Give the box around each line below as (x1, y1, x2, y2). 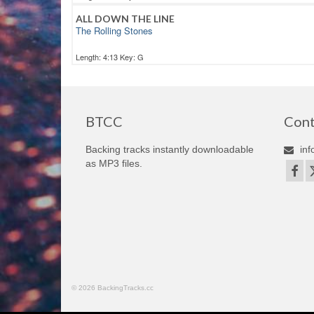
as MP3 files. (86, 158, 142, 170)
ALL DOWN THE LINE (76, 13, 175, 25)
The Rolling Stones (76, 24, 153, 38)
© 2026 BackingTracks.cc (71, 284, 153, 292)
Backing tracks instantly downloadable (86, 144, 254, 156)
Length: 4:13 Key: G (76, 51, 144, 63)
